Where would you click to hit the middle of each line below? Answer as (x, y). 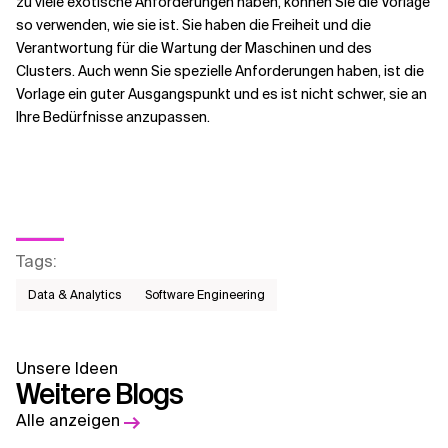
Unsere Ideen (67, 369)
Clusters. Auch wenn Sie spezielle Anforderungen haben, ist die (220, 71)
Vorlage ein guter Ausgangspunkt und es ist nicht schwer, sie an (221, 94)
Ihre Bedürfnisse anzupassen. (113, 117)
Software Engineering (205, 295)
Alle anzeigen (68, 421)
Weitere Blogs (99, 395)
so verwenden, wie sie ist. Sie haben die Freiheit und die (193, 25)
